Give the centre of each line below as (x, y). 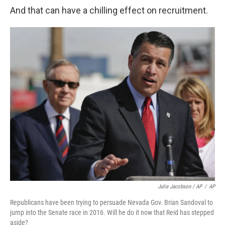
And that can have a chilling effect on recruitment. (109, 10)
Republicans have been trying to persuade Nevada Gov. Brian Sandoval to (111, 202)
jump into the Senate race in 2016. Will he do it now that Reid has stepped (112, 212)
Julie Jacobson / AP (180, 187)
